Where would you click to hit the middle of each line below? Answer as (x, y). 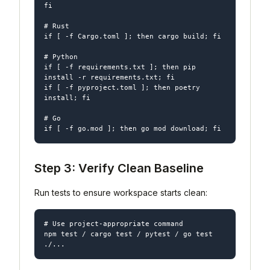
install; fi (67, 97)
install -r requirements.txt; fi (109, 77)
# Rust (57, 26)
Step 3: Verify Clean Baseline (119, 168)
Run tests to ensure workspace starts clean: (121, 192)
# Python (61, 56)
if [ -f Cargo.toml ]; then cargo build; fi (133, 36)
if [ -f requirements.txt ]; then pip (120, 67)
